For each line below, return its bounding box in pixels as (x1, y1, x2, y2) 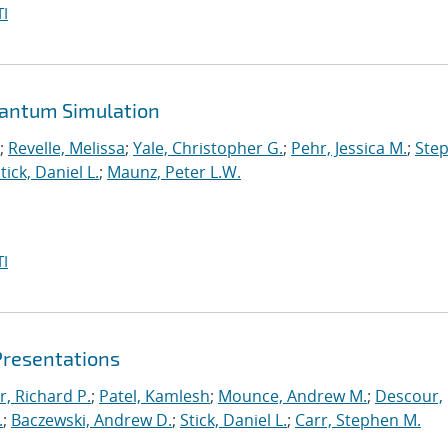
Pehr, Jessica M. (291, 137, 407, 159)
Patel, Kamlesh (99, 385, 210, 407)
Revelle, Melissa (8, 137, 125, 159)
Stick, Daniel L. (180, 409, 287, 431)
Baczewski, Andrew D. (11, 409, 172, 431)
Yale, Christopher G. (133, 137, 283, 159)
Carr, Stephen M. (295, 409, 421, 431)
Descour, (375, 385, 443, 407)
